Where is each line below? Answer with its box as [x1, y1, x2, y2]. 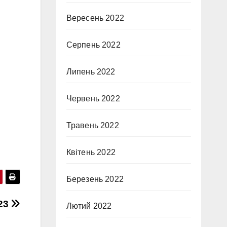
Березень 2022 [66, 175, 124, 183]
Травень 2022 [66, 121, 119, 130]
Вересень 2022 [66, 14, 125, 22]
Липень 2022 [66, 67, 116, 76]
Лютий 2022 [66, 202, 112, 210]
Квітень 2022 [66, 148, 116, 157]
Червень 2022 [66, 94, 120, 103]
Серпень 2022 [66, 41, 121, 49]
